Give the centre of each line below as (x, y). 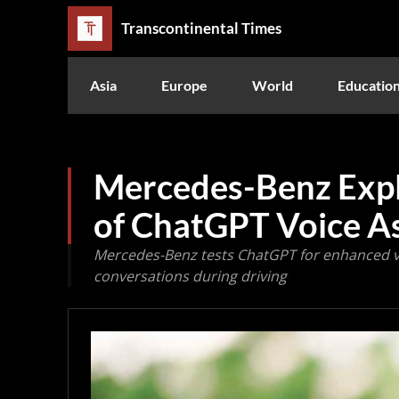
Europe (184, 85)
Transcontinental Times (201, 28)
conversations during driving (190, 276)
